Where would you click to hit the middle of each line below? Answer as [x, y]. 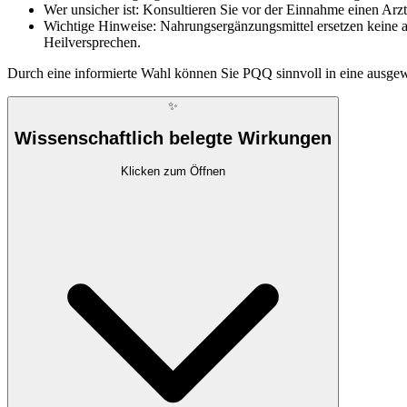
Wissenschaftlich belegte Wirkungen [173, 139]
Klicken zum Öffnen [173, 171]
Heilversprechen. [92, 42]
